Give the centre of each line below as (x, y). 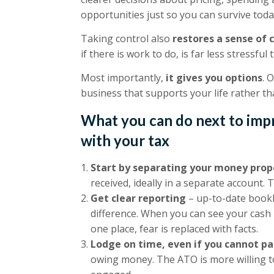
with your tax (125, 140)
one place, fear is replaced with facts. (174, 228)
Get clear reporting (138, 198)
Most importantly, (123, 78)
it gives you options (214, 78)
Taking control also (127, 38)
